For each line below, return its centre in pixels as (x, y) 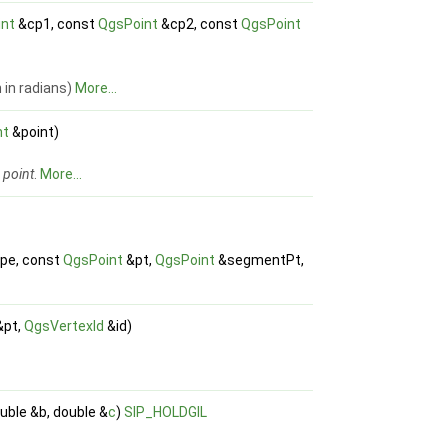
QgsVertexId (64, 326)
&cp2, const (200, 24)
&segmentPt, (260, 260)
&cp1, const (57, 24)
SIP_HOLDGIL (166, 412)
